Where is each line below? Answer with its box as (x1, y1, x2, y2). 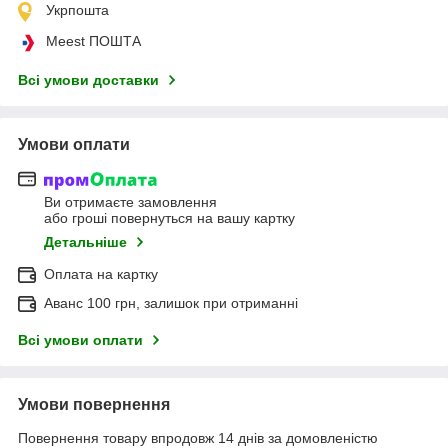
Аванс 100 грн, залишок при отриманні (44, 295, 298, 312)
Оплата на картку (44, 266, 158, 283)
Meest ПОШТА (46, 32, 141, 49)
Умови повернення (18, 396, 170, 414)
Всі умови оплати (18, 332, 143, 349)
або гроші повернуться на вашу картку (44, 210, 295, 227)
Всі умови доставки (18, 71, 159, 88)
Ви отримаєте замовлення (44, 194, 217, 211)
